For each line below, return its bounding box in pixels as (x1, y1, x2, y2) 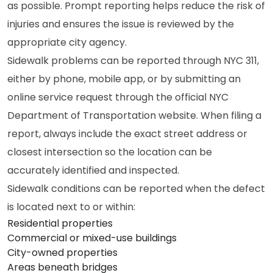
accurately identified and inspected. (7, 163, 179, 177)
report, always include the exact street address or (7, 127, 247, 141)
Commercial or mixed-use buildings (7, 231, 177, 245)
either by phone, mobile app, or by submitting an (7, 72, 241, 86)
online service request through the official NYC (7, 90, 229, 104)
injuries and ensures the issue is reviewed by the (7, 17, 234, 31)
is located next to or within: (7, 200, 135, 214)
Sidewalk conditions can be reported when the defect (7, 182, 265, 196)
